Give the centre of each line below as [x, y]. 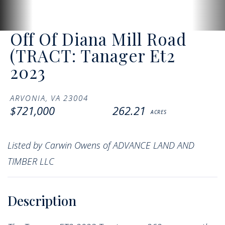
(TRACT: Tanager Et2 [93, 55]
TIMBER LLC [31, 161]
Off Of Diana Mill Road [98, 38]
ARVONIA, [29, 98]
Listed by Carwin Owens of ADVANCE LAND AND [101, 145]
